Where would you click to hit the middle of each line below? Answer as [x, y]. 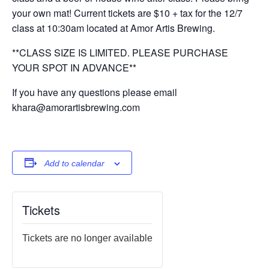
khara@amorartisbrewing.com [76, 107]
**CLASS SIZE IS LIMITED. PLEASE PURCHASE [120, 52]
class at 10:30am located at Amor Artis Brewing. [113, 28]
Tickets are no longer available [87, 238]
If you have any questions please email [95, 92]
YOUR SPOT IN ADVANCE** [74, 67]
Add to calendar [74, 163]
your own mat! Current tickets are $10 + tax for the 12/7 [127, 13]
